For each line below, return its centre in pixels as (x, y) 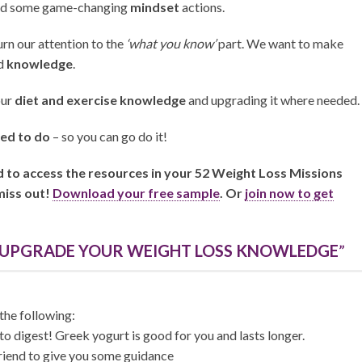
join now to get (289, 193)
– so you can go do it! (109, 137)
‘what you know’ (171, 44)
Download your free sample (136, 193)
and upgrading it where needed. (273, 100)
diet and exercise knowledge (100, 100)
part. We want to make (280, 44)
